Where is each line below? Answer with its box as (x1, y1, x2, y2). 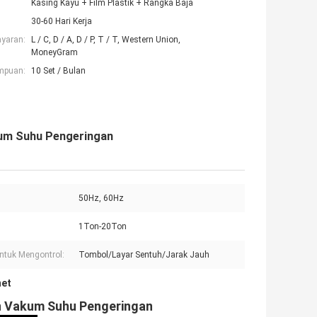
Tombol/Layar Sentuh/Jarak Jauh (79, 250, 209, 260)
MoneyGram (31, 47, 78, 58)
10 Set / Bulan (31, 66, 86, 76)
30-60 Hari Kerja (31, 16, 92, 27)
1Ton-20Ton (79, 221, 127, 232)
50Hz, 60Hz (79, 193, 124, 204)
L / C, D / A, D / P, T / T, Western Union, (31, 35, 180, 45)
